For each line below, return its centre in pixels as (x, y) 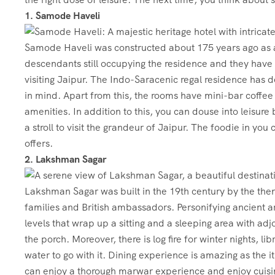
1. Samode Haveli (62, 16)
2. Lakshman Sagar (65, 159)
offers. (39, 143)
